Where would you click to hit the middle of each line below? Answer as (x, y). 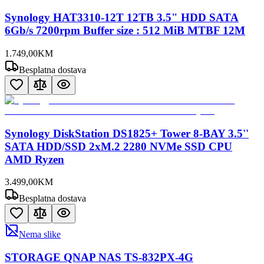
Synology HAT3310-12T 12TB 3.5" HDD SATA (122, 18)
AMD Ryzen (34, 159)
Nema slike (40, 235)
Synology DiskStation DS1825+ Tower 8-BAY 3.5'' (127, 133)
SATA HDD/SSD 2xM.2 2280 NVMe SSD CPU (118, 146)
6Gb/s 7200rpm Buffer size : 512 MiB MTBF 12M (125, 31)
